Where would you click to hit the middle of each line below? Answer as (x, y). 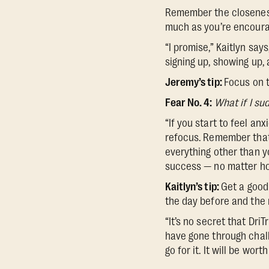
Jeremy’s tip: (194, 82)
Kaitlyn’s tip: (193, 187)
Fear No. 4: (189, 103)
